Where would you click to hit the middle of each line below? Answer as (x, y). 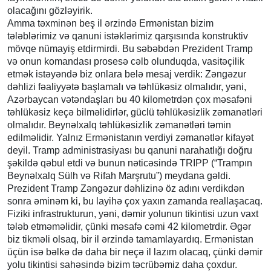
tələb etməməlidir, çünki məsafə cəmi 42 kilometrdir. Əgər (129, 226)
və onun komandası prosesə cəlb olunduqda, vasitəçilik (126, 61)
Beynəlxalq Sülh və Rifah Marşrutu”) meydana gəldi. (119, 175)
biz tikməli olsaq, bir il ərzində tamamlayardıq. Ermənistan (130, 239)
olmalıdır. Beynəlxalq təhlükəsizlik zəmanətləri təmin (119, 125)
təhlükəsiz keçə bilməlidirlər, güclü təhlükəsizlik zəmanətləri (135, 112)
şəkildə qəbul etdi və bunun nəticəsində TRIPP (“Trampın (130, 163)
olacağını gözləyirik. (50, 10)
